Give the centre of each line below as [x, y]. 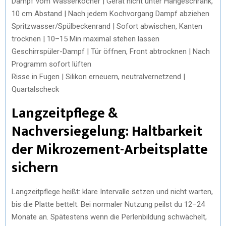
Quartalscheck [35, 89]
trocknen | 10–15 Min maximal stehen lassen [86, 39]
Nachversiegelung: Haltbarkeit [107, 131]
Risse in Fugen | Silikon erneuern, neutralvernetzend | [98, 76]
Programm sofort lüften [51, 64]
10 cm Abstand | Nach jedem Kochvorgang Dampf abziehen [110, 13]
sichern [35, 167]
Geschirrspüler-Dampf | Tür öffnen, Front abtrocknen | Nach [111, 51]
